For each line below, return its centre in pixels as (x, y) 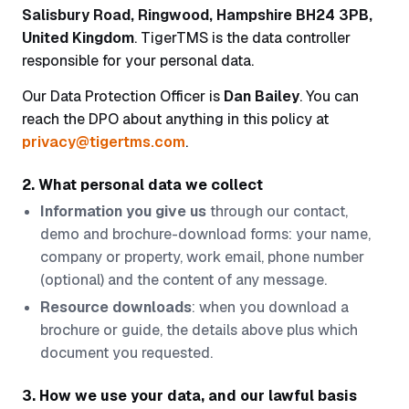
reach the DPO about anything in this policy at (175, 119)
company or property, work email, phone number (202, 257)
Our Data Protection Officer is (123, 96)
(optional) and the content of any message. (184, 280)
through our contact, (277, 211)
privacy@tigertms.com (104, 142)
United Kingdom (78, 38)
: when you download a (270, 307)
